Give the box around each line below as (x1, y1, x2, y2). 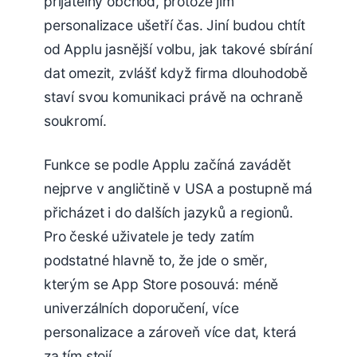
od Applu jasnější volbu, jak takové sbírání (44, 41, 312, 58)
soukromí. (44, 112, 107, 130)
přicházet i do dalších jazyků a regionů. (44, 204, 293, 222)
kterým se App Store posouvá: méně (44, 276, 279, 293)
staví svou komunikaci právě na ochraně (44, 88, 303, 106)
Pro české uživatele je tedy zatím (44, 228, 255, 245)
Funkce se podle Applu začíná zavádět (44, 156, 291, 174)
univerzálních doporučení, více (44, 300, 239, 317)
